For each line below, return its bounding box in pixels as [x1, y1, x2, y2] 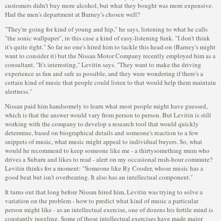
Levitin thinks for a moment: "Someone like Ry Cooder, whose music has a [5, 164, 203, 173]
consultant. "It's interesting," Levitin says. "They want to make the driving [5, 60, 201, 69]
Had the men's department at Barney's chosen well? [5, 10, 140, 19]
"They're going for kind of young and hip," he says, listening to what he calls [5, 25, 208, 34]
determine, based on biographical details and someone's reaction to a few [5, 128, 198, 137]
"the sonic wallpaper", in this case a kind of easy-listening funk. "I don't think [5, 34, 210, 42]
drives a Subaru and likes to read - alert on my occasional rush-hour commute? [5, 155, 213, 164]
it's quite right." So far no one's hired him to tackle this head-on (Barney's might [5, 42, 216, 51]
